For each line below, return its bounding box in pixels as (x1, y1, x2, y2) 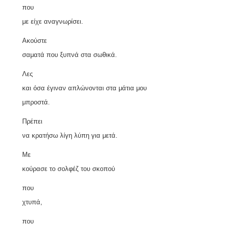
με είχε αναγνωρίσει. (22, 17, 83, 25)
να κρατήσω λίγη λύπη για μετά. (22, 131, 118, 139)
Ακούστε (22, 36, 47, 44)
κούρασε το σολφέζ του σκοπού (22, 164, 115, 173)
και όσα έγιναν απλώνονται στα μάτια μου (22, 84, 147, 92)
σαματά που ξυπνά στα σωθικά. (22, 50, 117, 59)
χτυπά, (22, 198, 42, 206)
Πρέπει (22, 117, 42, 125)
